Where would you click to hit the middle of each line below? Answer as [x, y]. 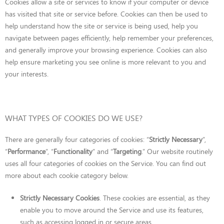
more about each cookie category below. [67, 175]
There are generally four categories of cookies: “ [77, 139]
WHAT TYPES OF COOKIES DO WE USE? [74, 118]
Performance [26, 151]
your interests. [27, 74]
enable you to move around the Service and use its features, [112, 210]
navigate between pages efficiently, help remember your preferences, [109, 38]
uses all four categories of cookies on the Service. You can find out [105, 163]
